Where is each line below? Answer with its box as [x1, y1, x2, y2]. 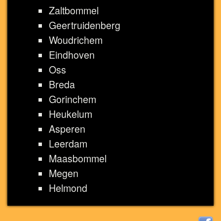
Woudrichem [49, 33, 103, 47]
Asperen [49, 121, 85, 136]
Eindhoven [49, 47, 95, 62]
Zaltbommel [49, 3, 99, 17]
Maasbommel [49, 151, 107, 165]
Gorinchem [49, 92, 96, 106]
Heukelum [49, 107, 92, 121]
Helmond [49, 181, 87, 195]
